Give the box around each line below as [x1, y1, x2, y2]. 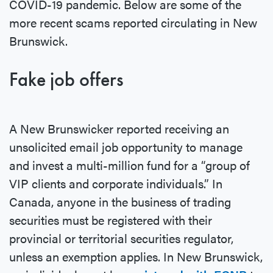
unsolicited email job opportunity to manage [9, 138, 243, 156]
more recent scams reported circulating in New [9, 13, 257, 32]
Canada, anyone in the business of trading [9, 193, 231, 211]
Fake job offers [9, 67, 124, 93]
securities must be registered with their [9, 211, 212, 229]
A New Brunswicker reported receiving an [9, 119, 229, 138]
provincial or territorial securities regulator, [9, 229, 233, 247]
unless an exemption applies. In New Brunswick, [9, 247, 263, 266]
